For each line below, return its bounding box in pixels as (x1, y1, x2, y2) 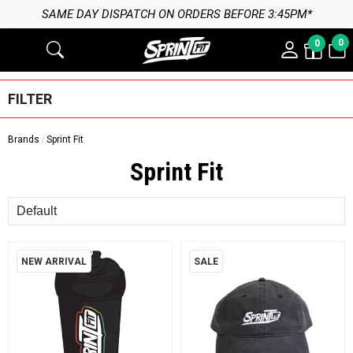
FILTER (7, 91, 52, 107)
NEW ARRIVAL (21, 255, 87, 267)
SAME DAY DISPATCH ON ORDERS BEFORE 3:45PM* (41, 7, 312, 21)
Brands (7, 134, 39, 145)
